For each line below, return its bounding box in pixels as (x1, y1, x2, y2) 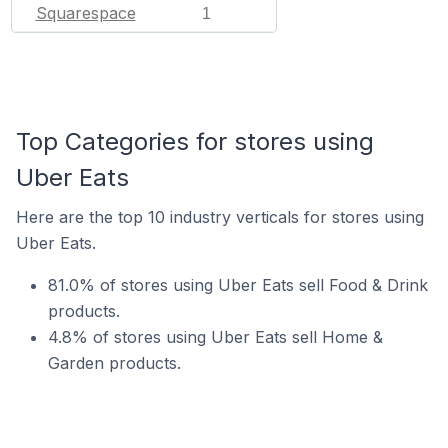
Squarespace (35, 2, 136, 23)
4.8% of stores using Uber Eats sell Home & (48, 327, 383, 347)
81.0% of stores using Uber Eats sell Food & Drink (48, 275, 428, 295)
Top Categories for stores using (16, 127, 374, 156)
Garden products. (48, 353, 181, 373)
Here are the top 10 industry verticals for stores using (16, 207, 424, 227)
